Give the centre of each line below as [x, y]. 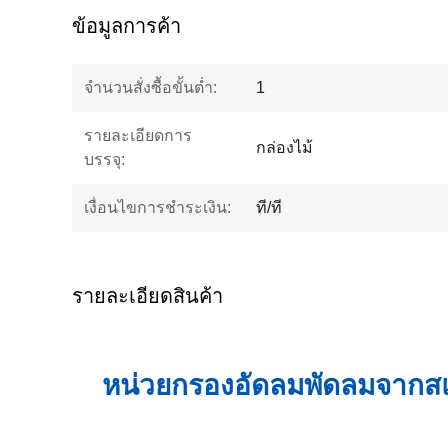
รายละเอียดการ [138, 135]
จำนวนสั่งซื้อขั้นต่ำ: [150, 87]
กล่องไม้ [284, 147]
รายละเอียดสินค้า [147, 296]
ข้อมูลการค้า [126, 26]
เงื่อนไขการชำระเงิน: [157, 207]
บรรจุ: [104, 159]
